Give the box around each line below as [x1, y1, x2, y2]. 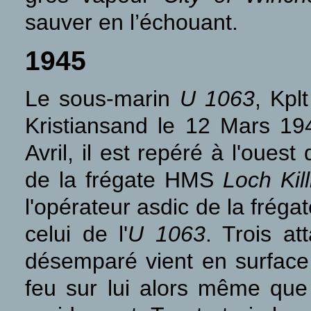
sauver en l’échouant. [25, 10, 238, 35]
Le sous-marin [25, 86, 180, 111]
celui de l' [25, 221, 128, 246]
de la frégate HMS [25, 167, 223, 192]
